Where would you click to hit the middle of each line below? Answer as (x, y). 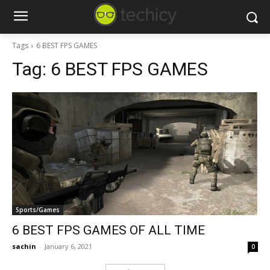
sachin (24, 246)
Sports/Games (38, 210)
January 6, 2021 (68, 246)
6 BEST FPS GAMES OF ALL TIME (108, 230)
